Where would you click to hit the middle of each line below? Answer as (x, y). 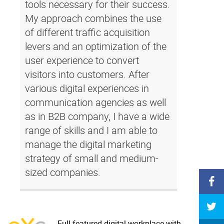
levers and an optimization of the (96, 46)
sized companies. (63, 172)
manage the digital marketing (88, 144)
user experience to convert (82, 60)
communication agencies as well (95, 102)
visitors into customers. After (87, 74)
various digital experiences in (87, 88)
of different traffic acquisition (87, 32)
